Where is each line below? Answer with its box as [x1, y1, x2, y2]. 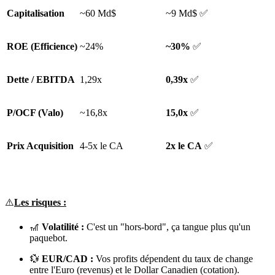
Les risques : [14, 196, 66, 207]
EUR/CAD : [42, 253, 93, 264]
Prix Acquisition [7, 140, 74, 151]
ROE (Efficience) [7, 41, 77, 52]
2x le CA [166, 140, 202, 151]
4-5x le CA [80, 140, 123, 151]
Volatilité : [42, 221, 84, 232]
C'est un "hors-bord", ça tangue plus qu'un [84, 221, 250, 232]
